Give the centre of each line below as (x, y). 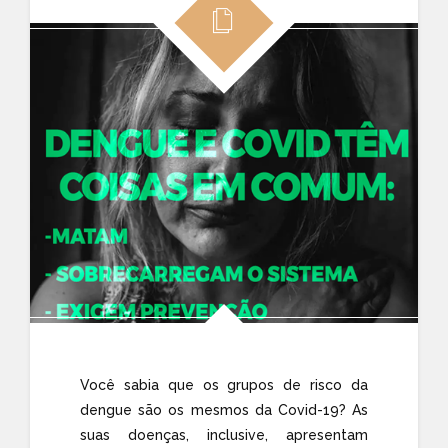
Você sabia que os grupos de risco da (224, 384)
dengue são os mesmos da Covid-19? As (224, 409)
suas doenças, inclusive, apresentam (224, 434)
